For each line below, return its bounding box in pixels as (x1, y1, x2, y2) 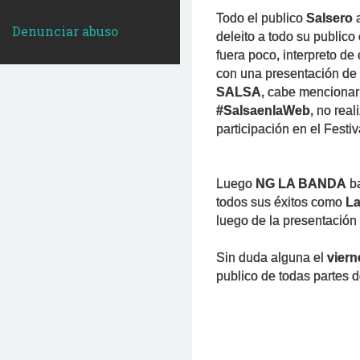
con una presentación (216, 67, 339, 80)
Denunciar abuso (12, 22, 118, 39)
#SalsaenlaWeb (216, 104, 310, 117)
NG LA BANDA (252, 177, 346, 190)
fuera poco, (216, 48, 280, 62)
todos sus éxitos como (216, 195, 346, 209)
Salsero (306, 11, 353, 25)
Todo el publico (216, 11, 306, 25)
